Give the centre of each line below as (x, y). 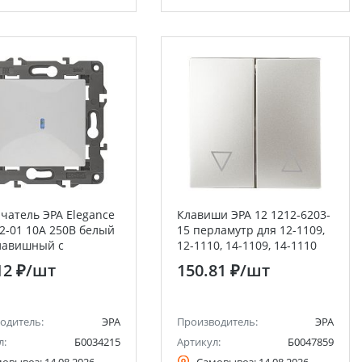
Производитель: (217, 322)
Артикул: (198, 342)
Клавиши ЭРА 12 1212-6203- (253, 215)
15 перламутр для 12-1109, (250, 230)
